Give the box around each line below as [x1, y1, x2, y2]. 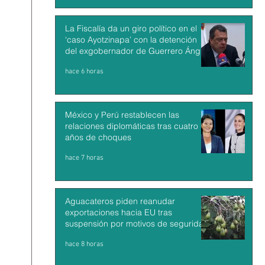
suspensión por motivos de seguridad [65, 218, 209, 229]
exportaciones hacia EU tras [65, 207, 172, 218]
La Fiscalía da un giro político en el [65, 23, 197, 34]
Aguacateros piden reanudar [65, 196, 175, 206]
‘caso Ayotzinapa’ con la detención [65, 34, 197, 45]
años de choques [65, 132, 131, 143]
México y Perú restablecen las [65, 109, 179, 120]
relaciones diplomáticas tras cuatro [65, 121, 198, 131]
